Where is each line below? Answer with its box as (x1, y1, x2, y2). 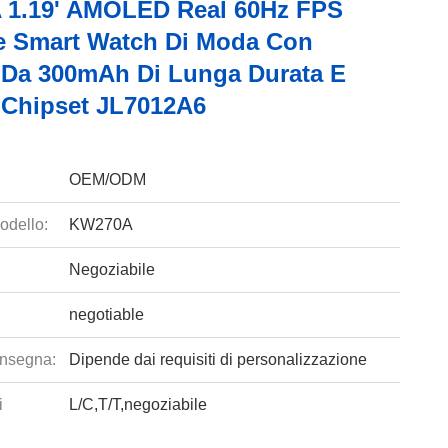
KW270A (68, 216, 133, 233)
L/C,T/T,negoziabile (68, 396, 207, 413)
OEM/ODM (68, 171, 146, 188)
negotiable (68, 306, 144, 323)
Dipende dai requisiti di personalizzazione (68, 351, 367, 368)
